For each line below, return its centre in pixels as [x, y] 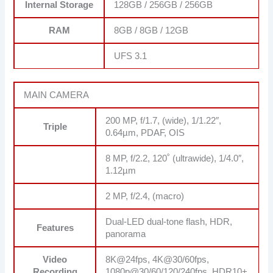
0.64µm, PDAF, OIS [145, 133]
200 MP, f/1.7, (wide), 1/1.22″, [164, 121]
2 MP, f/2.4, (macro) [145, 197]
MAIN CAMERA [57, 95]
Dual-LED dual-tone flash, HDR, [169, 222]
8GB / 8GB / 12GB [151, 30]
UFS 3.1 [131, 56]
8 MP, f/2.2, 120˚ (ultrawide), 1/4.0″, [175, 159]
